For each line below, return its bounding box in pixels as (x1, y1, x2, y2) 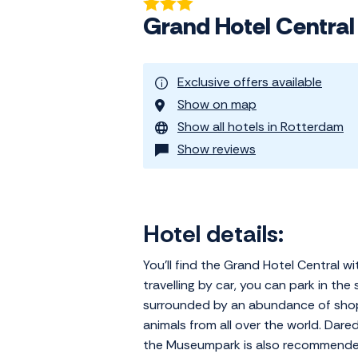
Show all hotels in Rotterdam (177, 118, 344, 136)
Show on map (177, 96, 257, 113)
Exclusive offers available (177, 74, 322, 91)
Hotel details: (143, 218, 284, 250)
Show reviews (177, 141, 256, 158)
